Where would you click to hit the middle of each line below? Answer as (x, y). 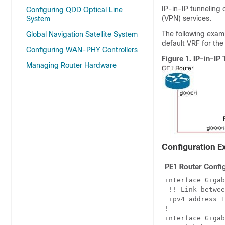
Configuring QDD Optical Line (74, 10)
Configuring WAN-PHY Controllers (82, 50)
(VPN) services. (187, 18)
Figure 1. (178, 59)
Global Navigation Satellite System (82, 34)
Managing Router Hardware (71, 65)
